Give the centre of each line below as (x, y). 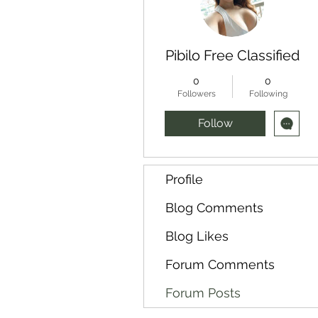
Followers (196, 94)
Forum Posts (203, 293)
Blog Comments (214, 208)
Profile (184, 179)
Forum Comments (220, 264)
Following (268, 94)
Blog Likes (197, 236)
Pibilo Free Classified (232, 55)
